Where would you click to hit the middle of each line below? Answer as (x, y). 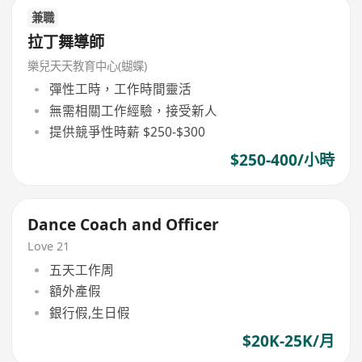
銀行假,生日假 (89, 312)
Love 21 (49, 246)
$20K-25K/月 (288, 341)
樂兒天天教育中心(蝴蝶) (88, 65)
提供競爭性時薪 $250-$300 (127, 131)
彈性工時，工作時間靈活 (120, 89)
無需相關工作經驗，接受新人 (133, 110)
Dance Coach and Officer (124, 224)
